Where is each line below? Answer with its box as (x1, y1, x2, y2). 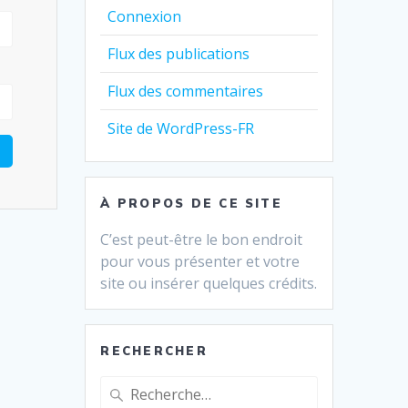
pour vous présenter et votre (100, 250, 301, 271)
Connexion (107, 5, 182, 26)
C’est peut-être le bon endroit (100, 229, 303, 250)
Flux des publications (107, 43, 250, 64)
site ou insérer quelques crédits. (100, 272, 318, 293)
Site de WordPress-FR (107, 117, 255, 138)
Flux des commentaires (107, 80, 264, 101)
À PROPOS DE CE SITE (100, 195, 282, 210)
